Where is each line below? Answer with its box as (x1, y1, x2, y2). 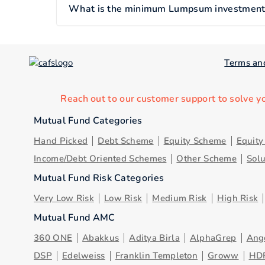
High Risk (216, 192, 258, 204)
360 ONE (34, 232, 73, 244)
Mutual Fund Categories (34, 114, 143, 127)
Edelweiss (62, 250, 105, 261)
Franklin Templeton (115, 250, 198, 261)
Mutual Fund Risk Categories (34, 172, 164, 185)
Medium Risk (152, 192, 207, 204)
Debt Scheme (98, 135, 154, 147)
